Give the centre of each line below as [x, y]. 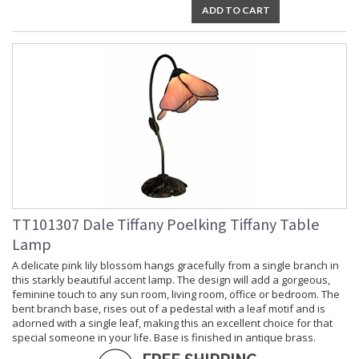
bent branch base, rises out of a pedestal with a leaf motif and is [169, 309]
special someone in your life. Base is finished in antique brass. [164, 338]
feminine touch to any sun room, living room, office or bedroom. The [176, 294]
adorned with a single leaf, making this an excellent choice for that [172, 323]
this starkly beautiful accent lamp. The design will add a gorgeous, [171, 280]
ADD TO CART [236, 10]
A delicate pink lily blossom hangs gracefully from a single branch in [175, 266]
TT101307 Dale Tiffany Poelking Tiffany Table [165, 224]
